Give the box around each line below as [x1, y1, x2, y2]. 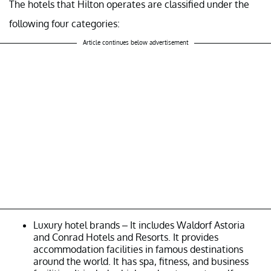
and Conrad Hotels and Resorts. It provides [33, 231, 218, 243]
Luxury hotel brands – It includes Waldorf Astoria [33, 219, 245, 231]
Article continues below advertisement [83, 39, 188, 46]
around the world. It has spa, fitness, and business [33, 255, 249, 267]
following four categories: [9, 18, 120, 30]
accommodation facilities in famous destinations [33, 243, 243, 255]
